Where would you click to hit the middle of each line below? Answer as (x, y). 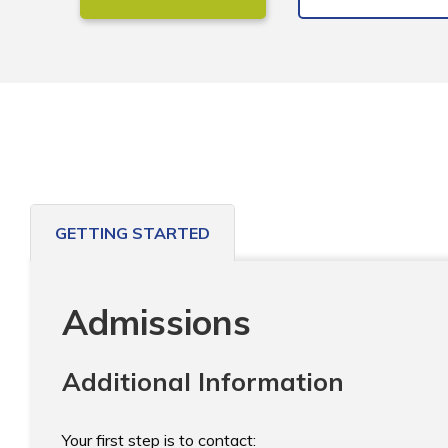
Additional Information (203, 381)
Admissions (156, 322)
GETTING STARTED (132, 233)
